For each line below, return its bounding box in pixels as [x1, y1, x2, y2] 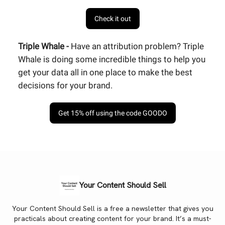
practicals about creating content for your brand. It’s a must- [14, 214, 211, 223]
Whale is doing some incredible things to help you [18, 54, 205, 65]
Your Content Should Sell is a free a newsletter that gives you [12, 204, 213, 213]
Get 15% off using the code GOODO [58, 109, 167, 118]
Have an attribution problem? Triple [71, 41, 204, 52]
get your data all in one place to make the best [18, 67, 192, 78]
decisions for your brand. [18, 80, 113, 91]
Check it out [94, 15, 131, 23]
